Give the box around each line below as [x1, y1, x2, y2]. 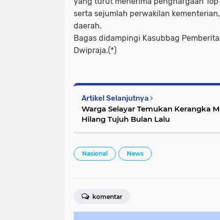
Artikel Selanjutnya [82, 93, 150, 103]
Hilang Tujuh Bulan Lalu [82, 114, 170, 124]
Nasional [82, 149, 108, 157]
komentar [91, 192, 122, 200]
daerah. [74, 21, 102, 30]
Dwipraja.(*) [74, 45, 116, 55]
